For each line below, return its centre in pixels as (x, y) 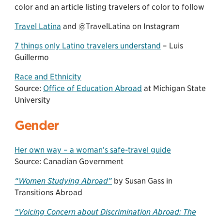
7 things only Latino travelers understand (88, 46)
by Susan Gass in (142, 181)
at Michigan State (174, 88)
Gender (37, 125)
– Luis (172, 46)
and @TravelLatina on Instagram (120, 26)
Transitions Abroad (48, 193)
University (32, 100)
